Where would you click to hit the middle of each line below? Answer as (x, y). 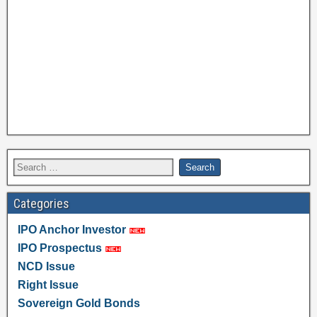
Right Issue (48, 285)
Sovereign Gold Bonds (79, 303)
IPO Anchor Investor (71, 230)
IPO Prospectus (59, 248)
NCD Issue (46, 266)
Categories (41, 203)
